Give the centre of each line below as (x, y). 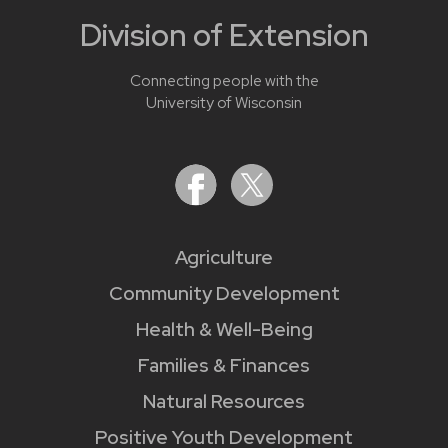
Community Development (224, 293)
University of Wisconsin (224, 102)
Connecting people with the (224, 80)
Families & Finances (224, 365)
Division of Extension (224, 34)
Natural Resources (224, 401)
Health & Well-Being (224, 329)
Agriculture (224, 257)
